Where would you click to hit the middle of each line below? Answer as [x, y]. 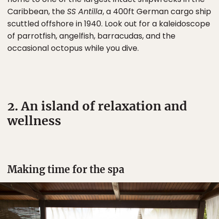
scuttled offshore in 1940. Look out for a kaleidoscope [109, 24]
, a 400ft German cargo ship [157, 11]
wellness [34, 121]
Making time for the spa [66, 169]
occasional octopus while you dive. [73, 48]
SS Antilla [85, 11]
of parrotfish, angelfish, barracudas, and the [91, 36]
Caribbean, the [37, 11]
